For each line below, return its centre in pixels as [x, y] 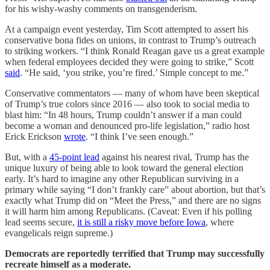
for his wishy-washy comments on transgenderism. [101, 8]
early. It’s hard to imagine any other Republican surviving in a [122, 178]
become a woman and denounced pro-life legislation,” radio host [127, 125]
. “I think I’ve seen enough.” [140, 136]
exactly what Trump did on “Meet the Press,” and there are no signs [133, 200]
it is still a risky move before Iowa [141, 222]
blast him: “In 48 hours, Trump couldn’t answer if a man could [123, 115]
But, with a [27, 157]
